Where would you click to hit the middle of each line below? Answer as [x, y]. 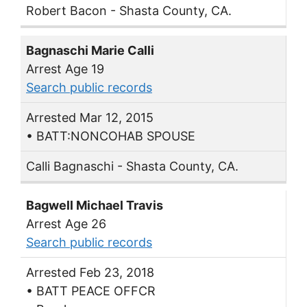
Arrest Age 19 [65, 69]
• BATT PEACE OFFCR [91, 291]
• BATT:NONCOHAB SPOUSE [111, 136]
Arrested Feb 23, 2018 [90, 273]
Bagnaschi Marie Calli [90, 50]
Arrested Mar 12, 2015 [90, 117]
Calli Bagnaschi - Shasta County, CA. [132, 166]
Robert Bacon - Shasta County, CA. [129, 11]
